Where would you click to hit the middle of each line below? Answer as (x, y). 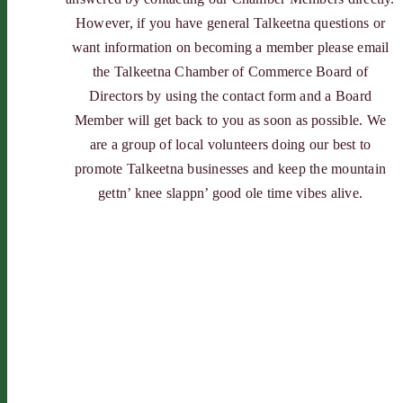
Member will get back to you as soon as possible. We (230, 121)
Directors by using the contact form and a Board (230, 96)
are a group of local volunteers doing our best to (230, 145)
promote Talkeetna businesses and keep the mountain (230, 169)
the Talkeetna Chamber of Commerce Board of (230, 72)
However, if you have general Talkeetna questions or (230, 23)
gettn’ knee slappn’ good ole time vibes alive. (230, 193)
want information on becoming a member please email (230, 48)
